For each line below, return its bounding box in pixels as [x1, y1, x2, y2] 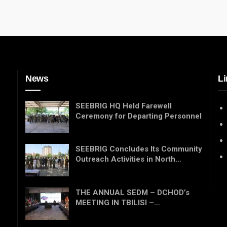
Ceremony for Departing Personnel [75, 111, 202, 121]
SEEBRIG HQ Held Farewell [75, 101, 172, 110]
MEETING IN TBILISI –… [75, 198, 160, 208]
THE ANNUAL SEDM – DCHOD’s [75, 188, 190, 198]
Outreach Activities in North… [75, 155, 181, 164]
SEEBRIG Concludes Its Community [75, 144, 202, 154]
